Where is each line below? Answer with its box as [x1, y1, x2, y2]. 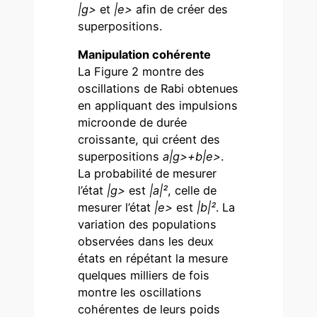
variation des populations [78, 217, 217, 232]
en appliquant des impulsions [78, 98, 238, 113]
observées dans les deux [78, 234, 214, 249]
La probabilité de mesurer [78, 166, 217, 181]
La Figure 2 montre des [78, 64, 205, 79]
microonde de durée [78, 115, 188, 130]
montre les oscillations [78, 285, 202, 300]
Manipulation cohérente [78, 47, 212, 62]
